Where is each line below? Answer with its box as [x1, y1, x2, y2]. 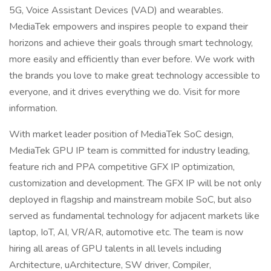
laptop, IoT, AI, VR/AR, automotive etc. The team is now [9, 226, 243, 239]
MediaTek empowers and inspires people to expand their [9, 20, 248, 33]
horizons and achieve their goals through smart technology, [9, 36, 253, 50]
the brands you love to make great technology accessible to [9, 69, 260, 82]
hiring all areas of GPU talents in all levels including [9, 242, 221, 255]
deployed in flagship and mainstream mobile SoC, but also [9, 193, 252, 206]
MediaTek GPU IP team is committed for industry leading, [9, 144, 250, 157]
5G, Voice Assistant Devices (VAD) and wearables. [9, 4, 223, 17]
